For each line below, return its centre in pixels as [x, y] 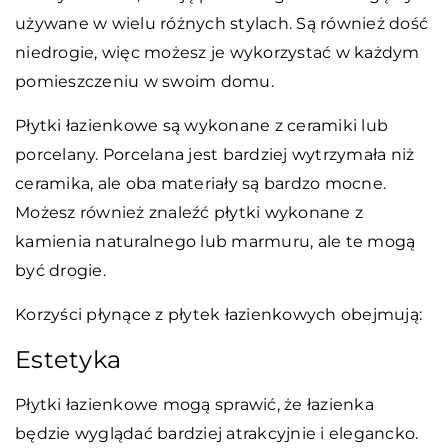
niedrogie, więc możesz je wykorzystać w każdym [217, 53]
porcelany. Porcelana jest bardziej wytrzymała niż [215, 155]
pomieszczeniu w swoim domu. [144, 82]
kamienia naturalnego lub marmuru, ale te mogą [215, 242]
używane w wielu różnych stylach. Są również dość [221, 24]
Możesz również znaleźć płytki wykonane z [189, 213]
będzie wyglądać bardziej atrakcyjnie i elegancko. [217, 434]
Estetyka [71, 360]
